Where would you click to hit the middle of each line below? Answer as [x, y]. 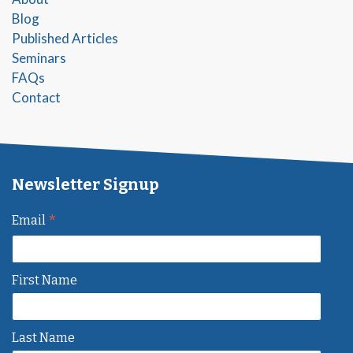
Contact [36, 97]
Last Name [43, 338]
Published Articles [65, 38]
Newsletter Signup [85, 184]
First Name [45, 280]
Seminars [39, 58]
